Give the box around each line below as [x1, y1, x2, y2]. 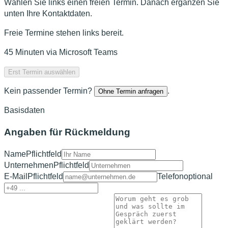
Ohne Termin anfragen [98, 88, 163, 96]
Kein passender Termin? [4, 87, 92, 96]
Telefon [157, 172, 184, 181]
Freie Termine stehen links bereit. [4, 28, 124, 38]
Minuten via [13, 48, 59, 57]
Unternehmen [4, 160, 53, 169]
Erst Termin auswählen [8, 68, 75, 76]
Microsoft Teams [59, 48, 118, 57]
